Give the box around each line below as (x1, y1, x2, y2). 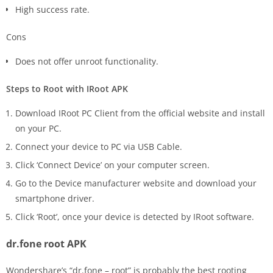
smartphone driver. (15, 193, 94, 205)
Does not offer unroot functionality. (15, 55, 158, 68)
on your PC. (15, 122, 62, 135)
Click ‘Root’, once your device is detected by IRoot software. (15, 211, 254, 223)
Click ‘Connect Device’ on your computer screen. (15, 159, 210, 171)
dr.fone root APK (6, 237, 87, 251)
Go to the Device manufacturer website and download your (15, 177, 257, 190)
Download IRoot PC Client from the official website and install (15, 107, 265, 119)
